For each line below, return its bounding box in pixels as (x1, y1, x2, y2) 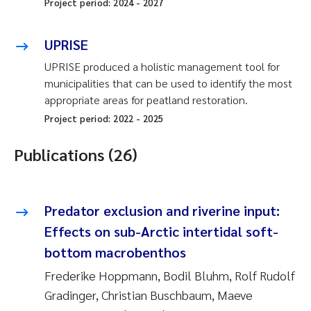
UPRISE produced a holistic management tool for (44, 59, 280, 74)
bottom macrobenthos (44, 243, 186, 261)
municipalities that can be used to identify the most (44, 76, 292, 90)
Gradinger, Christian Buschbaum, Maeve (44, 287, 253, 303)
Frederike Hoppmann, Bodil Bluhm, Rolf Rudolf (44, 267, 295, 283)
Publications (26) (14, 143, 137, 165)
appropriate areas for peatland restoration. (44, 92, 248, 107)
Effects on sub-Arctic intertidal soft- (44, 222, 278, 240)
